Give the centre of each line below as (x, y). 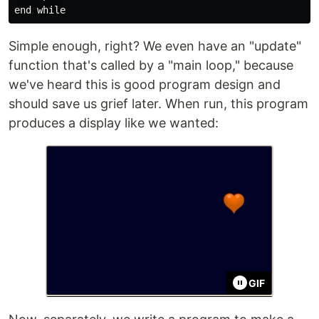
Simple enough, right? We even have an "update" (155, 46)
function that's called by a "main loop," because (151, 65)
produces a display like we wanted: (114, 123)
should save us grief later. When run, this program (158, 104)
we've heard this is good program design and (145, 84)
